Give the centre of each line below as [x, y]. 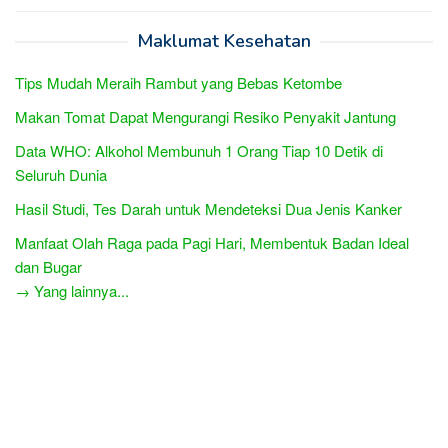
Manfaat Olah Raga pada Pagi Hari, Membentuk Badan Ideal [212, 242]
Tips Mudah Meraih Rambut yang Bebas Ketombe [178, 82]
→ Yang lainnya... [72, 290]
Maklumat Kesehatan [224, 40]
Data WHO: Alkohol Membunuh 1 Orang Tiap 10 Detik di [199, 150]
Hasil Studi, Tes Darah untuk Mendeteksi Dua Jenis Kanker [208, 208]
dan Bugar [48, 266]
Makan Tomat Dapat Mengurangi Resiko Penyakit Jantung [205, 116]
